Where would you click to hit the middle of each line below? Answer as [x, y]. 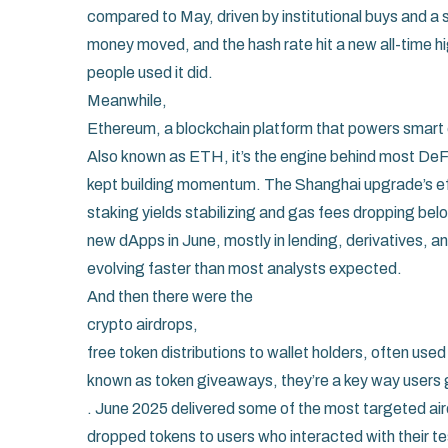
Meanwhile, [127, 100]
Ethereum [121, 128]
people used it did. [150, 72]
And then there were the [170, 296]
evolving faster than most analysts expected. [244, 268]
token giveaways [214, 380]
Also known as [138, 156]
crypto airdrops [140, 324]
